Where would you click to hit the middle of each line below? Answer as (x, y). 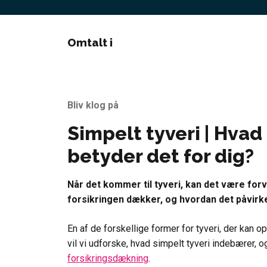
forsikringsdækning (108, 258)
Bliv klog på (93, 105)
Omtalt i (90, 42)
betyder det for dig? (161, 156)
